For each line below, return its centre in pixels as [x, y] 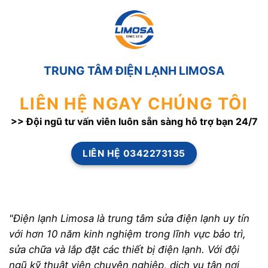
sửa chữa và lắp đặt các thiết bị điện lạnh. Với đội [124, 249]
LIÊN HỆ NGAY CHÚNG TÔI [134, 104]
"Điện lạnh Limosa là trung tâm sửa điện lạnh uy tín [129, 218]
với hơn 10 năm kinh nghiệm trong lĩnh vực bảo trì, [127, 234]
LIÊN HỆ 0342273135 [134, 154]
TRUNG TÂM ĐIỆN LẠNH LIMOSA [134, 71]
